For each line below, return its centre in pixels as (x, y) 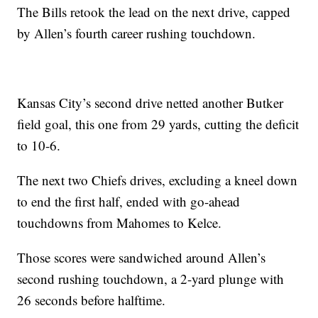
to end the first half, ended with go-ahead (129, 202)
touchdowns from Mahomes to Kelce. (120, 223)
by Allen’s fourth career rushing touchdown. (137, 33)
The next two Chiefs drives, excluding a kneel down (158, 180)
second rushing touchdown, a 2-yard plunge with (151, 279)
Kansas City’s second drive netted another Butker (150, 103)
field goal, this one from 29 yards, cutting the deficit (158, 124)
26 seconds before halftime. (92, 300)
